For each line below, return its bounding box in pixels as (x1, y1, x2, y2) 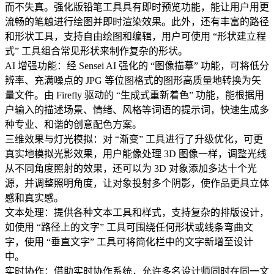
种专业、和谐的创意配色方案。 (5, 119, 142, 130)
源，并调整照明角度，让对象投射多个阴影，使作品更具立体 (5, 178, 269, 189)
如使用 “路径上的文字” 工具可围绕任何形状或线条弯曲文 (5, 222, 253, 233)
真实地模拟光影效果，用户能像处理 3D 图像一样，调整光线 (5, 149, 267, 160)
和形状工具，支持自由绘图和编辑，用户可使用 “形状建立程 (5, 31, 266, 42)
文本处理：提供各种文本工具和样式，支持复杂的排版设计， (5, 207, 269, 218)
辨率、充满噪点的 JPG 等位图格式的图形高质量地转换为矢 (5, 75, 261, 86)
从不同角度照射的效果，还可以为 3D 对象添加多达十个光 (5, 163, 257, 174)
